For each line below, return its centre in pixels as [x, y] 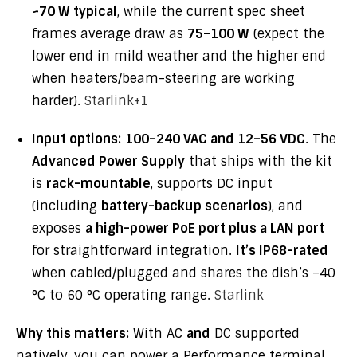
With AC [158, 333]
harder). [58, 101]
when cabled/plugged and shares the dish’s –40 [184, 273]
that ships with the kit [259, 161]
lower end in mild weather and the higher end [179, 56]
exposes [59, 228]
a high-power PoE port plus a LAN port [205, 228]
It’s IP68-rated [282, 251]
